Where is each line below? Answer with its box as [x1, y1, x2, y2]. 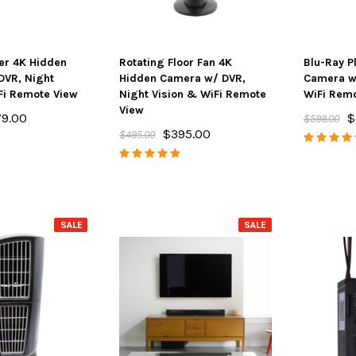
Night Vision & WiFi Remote [119, 87, 267, 101]
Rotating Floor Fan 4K [119, 56, 233, 69]
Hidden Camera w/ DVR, [119, 72, 246, 85]
